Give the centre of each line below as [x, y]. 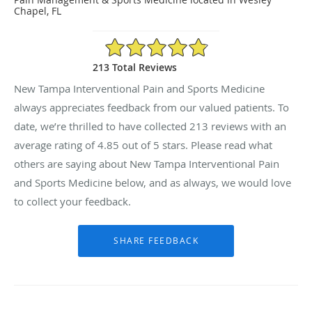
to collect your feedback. [72, 201]
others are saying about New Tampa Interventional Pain [147, 163]
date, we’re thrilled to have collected [102, 126]
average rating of [56, 145]
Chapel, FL [38, 10]
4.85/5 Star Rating [145, 42]
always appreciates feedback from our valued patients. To [151, 107]
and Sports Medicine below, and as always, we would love [153, 182]
